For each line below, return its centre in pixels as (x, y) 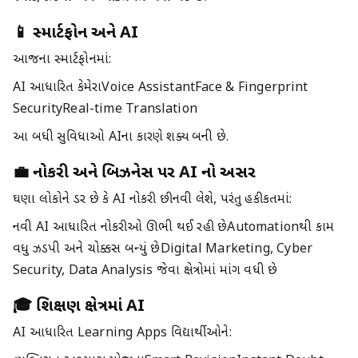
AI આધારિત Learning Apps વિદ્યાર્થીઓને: (122, 334)
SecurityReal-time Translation (105, 110)
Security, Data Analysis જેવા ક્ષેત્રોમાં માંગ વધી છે (145, 271)
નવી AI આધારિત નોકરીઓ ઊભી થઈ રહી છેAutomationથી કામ (173, 228)
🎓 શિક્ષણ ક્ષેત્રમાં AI (79, 307)
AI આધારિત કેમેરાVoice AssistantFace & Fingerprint (161, 88)
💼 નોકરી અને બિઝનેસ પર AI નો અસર (134, 173)
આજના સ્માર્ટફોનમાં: (62, 60)
